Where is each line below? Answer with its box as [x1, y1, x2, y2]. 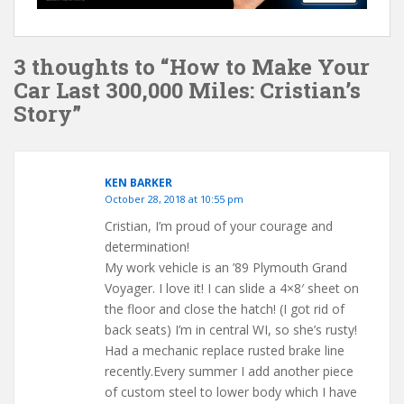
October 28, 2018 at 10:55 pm [105, 192, 243, 207]
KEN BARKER [105, 175, 172, 191]
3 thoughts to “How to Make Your [14, 52, 370, 82]
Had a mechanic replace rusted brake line [105, 342, 344, 360]
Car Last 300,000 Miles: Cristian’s [14, 76, 361, 106]
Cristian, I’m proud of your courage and [105, 217, 333, 235]
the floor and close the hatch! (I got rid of [105, 300, 344, 318]
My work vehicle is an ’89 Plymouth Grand [105, 259, 347, 277]
